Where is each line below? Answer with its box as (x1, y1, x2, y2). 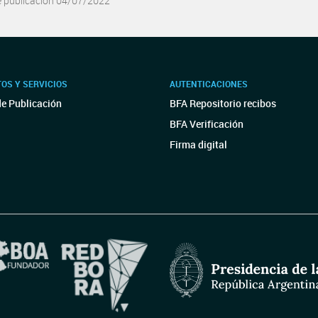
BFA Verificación (170, 117, 243, 131)
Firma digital (170, 138, 227, 151)
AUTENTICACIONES (170, 78, 248, 89)
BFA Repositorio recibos (170, 97, 276, 110)
